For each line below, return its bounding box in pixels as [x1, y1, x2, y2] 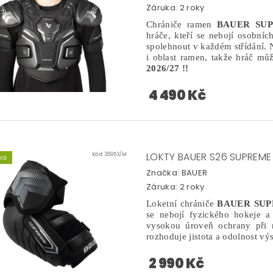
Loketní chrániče [146, 198, 218, 208]
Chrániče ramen [146, 19, 217, 30]
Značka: [146, 167, 182, 179]
